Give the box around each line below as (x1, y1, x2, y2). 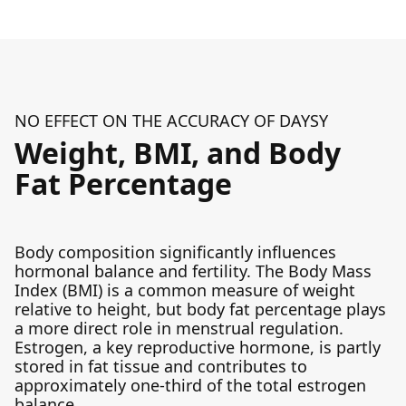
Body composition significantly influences (14, 241, 336, 263)
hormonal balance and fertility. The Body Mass (14, 260, 372, 282)
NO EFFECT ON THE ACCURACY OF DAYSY (14, 110, 328, 131)
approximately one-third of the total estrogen (14, 374, 366, 396)
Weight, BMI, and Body (14, 133, 341, 172)
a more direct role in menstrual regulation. (14, 317, 343, 339)
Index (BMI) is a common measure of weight (14, 279, 355, 301)
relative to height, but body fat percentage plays (14, 298, 386, 320)
